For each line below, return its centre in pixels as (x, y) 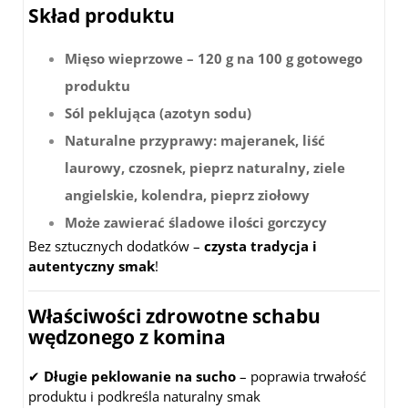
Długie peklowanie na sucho (140, 377)
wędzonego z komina (127, 337)
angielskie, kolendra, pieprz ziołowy (187, 195)
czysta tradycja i (260, 246)
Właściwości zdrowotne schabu (174, 316)
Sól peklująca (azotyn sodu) (158, 113)
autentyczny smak (92, 266)
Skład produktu (102, 16)
